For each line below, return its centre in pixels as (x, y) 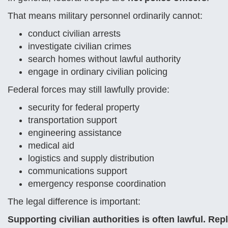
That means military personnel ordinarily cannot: (105, 16)
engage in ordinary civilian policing (98, 72)
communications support (78, 171)
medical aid (51, 146)
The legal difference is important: (74, 202)
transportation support (73, 120)
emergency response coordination (97, 184)
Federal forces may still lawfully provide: (89, 90)
